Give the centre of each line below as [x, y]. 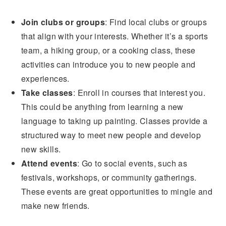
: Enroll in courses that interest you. [139, 93]
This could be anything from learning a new [102, 107]
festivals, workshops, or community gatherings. [109, 177]
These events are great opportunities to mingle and [117, 191]
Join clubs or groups [63, 22]
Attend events [49, 163]
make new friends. [55, 206]
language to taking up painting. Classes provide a [114, 121]
